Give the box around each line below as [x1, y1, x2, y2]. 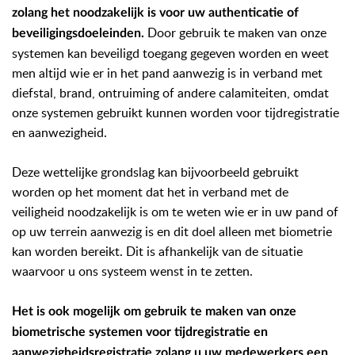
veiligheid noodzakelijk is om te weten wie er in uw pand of [12, 203, 338, 220]
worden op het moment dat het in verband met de [12, 183, 288, 200]
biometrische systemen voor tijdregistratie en [12, 326, 268, 338]
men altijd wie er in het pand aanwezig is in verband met [12, 64, 323, 82]
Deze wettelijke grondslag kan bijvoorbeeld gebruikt [12, 163, 299, 181]
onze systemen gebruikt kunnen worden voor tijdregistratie [12, 104, 339, 121]
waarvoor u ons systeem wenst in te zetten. [12, 262, 253, 280]
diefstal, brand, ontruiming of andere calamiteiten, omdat [12, 84, 329, 101]
